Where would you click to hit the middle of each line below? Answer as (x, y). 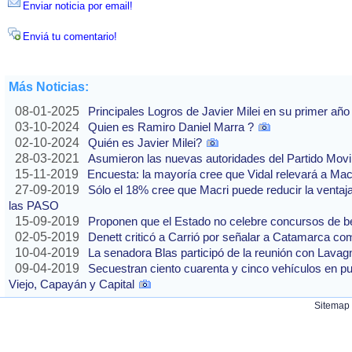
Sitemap (332, 306)
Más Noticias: (49, 87)
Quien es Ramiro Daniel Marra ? (171, 127)
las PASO (34, 206)
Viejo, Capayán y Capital (71, 284)
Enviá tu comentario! (70, 37)
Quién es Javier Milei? (145, 143)
